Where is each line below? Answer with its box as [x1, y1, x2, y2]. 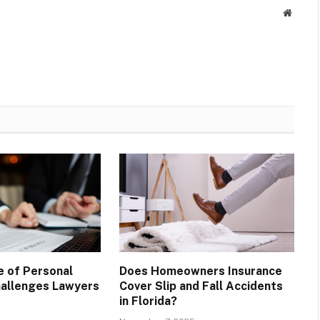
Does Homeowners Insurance [119, 264, 282, 278]
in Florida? [119, 294, 177, 308]
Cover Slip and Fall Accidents [119, 279, 283, 293]
